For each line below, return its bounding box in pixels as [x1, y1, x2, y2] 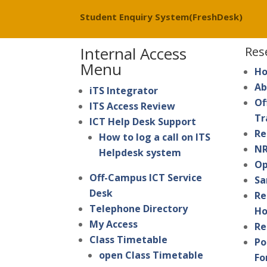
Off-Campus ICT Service [89, 171, 203, 185]
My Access [89, 218, 138, 231]
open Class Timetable [99, 249, 204, 262]
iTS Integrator [89, 84, 159, 98]
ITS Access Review [89, 100, 176, 113]
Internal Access [80, 43, 187, 65]
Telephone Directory [89, 202, 188, 216]
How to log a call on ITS [99, 131, 211, 144]
